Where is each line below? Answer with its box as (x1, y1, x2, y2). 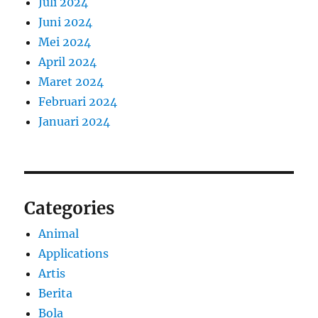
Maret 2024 (38, 75, 104, 89)
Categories (24, 197, 115, 220)
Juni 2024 (38, 15, 93, 30)
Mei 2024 (38, 35, 92, 50)
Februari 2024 (38, 94, 118, 109)
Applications (38, 246, 109, 261)
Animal (38, 226, 79, 241)
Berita (38, 286, 73, 301)
